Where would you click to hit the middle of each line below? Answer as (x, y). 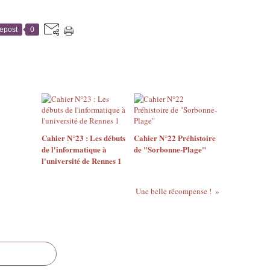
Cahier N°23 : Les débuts (83, 138)
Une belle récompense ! (173, 191)
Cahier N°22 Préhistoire (174, 138)
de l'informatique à (74, 149)
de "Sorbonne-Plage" (170, 149)
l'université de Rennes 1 (82, 161)
